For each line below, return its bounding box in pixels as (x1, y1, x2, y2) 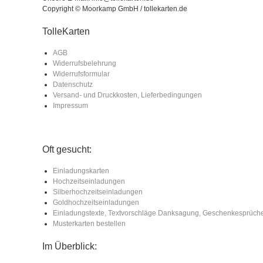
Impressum (53, 101, 88, 110)
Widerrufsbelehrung (53, 59, 116, 68)
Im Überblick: (42, 241, 97, 251)
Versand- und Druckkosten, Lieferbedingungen (53, 90, 202, 99)
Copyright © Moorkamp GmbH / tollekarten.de (42, 4, 187, 13)
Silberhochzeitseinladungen (53, 187, 143, 196)
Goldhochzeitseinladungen (53, 198, 139, 207)
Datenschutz (53, 80, 93, 89)
